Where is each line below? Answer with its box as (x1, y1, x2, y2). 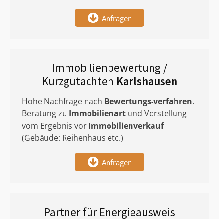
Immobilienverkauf (88, 120, 164, 131)
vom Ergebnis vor (22, 120, 88, 131)
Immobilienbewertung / (52, 61, 167, 75)
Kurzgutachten (42, 74, 116, 88)
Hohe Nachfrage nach (22, 96, 104, 107)
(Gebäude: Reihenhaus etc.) (22, 132, 123, 143)
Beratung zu (22, 108, 69, 119)
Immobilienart (69, 108, 126, 119)
